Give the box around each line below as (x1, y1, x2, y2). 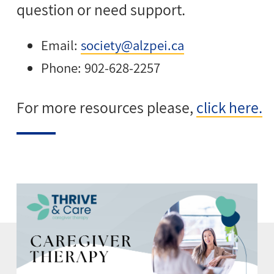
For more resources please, (17, 97, 197, 118)
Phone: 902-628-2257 (41, 58, 161, 77)
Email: (41, 35, 81, 54)
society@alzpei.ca (81, 35, 185, 54)
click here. (196, 97, 263, 118)
